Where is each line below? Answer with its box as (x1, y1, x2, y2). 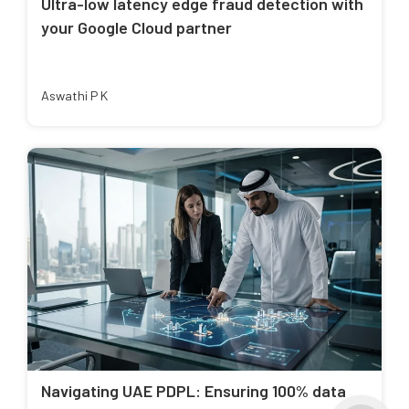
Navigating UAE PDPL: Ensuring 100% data (41, 381, 346, 402)
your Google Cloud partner (41, 16, 232, 37)
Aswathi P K (41, 87, 108, 103)
